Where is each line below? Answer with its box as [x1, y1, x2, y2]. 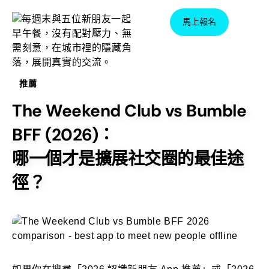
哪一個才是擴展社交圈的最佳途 [12, 148, 243, 171]
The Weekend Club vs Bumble [12, 100, 246, 122]
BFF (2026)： [12, 124, 115, 147]
